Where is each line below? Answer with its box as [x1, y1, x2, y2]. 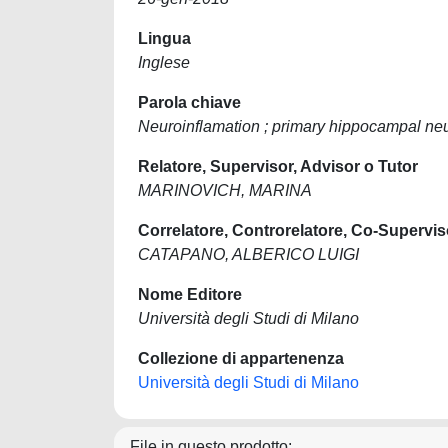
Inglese [138, 54, 190, 71]
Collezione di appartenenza [138, 350, 344, 367]
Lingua [138, 30, 191, 47]
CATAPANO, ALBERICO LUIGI [138, 246, 359, 263]
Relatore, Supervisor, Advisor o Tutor [138, 158, 418, 175]
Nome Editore [138, 286, 242, 303]
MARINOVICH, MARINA [138, 182, 312, 199]
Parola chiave [138, 94, 241, 111]
